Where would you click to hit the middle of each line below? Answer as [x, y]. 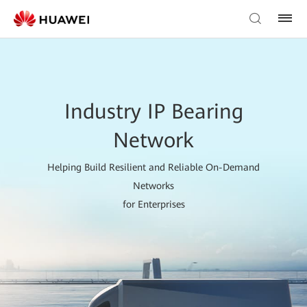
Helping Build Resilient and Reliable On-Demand [153, 167]
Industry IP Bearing [153, 111]
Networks [153, 186]
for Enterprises [153, 204]
